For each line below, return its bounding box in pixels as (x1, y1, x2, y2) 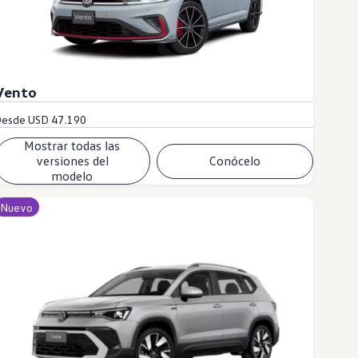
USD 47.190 (28, 113, 86, 127)
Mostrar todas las (24, 137, 121, 154)
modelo (51, 168, 93, 185)
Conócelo (209, 153, 261, 169)
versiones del (35, 153, 109, 169)
